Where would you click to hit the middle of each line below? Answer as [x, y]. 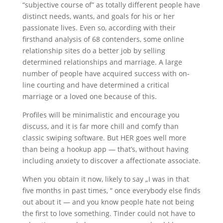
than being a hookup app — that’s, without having [105, 149]
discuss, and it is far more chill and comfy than [100, 126]
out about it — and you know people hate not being [108, 202]
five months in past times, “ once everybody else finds [111, 190]
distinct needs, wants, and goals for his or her [98, 16]
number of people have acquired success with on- [106, 73]
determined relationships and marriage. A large [102, 62]
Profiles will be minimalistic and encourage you [101, 115]
